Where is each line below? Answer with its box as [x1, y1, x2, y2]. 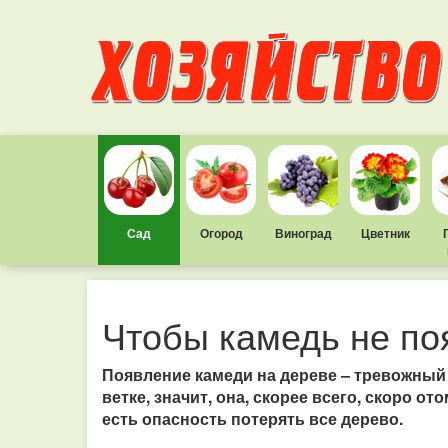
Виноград [274, 224, 332, 242]
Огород [199, 224, 243, 242]
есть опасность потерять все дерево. [102, 407, 403, 430]
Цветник [360, 224, 410, 242]
